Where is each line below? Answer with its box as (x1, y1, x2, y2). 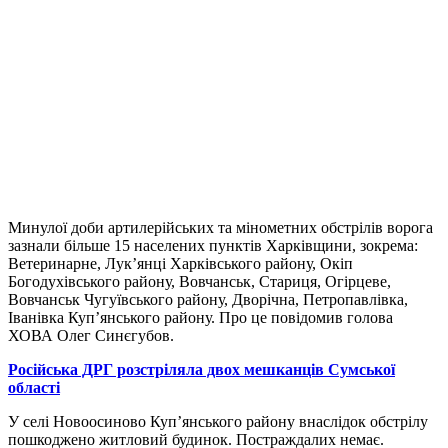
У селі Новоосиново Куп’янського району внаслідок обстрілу (8, 412, 428, 430)
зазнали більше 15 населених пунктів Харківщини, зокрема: (8, 236, 418, 254)
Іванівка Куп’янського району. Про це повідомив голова (8, 308, 393, 326)
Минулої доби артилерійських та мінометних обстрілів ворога (8, 218, 433, 236)
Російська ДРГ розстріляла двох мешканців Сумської (8, 360, 395, 378)
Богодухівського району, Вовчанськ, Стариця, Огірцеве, (8, 272, 391, 290)
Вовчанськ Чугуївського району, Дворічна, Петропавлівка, (8, 290, 408, 308)
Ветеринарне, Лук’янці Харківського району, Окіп (8, 254, 353, 272)
